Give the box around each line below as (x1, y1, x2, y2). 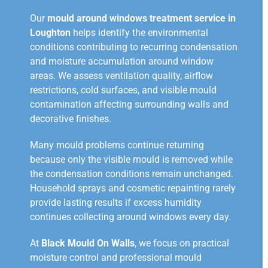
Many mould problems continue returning (30, 139, 204, 151)
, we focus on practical (135, 237, 229, 249)
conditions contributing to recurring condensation (30, 41, 237, 53)
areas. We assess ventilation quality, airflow (30, 70, 213, 82)
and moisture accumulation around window (30, 56, 214, 68)
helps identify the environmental (71, 27, 208, 39)
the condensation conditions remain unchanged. (30, 168, 233, 180)
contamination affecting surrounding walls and (30, 99, 229, 111)
